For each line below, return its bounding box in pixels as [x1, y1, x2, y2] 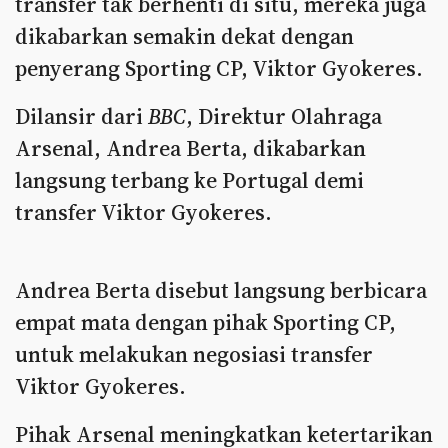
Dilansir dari [15, 101, 148, 131]
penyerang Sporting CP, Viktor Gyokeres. [15, 53, 423, 83]
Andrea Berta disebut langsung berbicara [15, 275, 427, 305]
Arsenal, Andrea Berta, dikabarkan [15, 133, 366, 163]
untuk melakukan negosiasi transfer [15, 339, 373, 369]
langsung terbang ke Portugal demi [15, 165, 364, 195]
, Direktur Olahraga [186, 101, 382, 131]
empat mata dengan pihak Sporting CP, [15, 307, 396, 337]
